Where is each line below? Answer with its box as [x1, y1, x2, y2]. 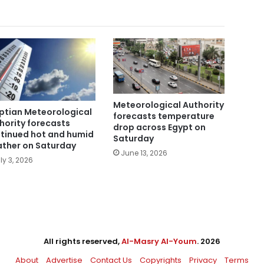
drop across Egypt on [113, 121, 206, 134]
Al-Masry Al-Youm [121, 236, 197, 247]
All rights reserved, [44, 236, 121, 247]
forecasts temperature [113, 110, 214, 123]
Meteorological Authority [113, 99, 224, 111]
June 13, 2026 [120, 148, 167, 159]
